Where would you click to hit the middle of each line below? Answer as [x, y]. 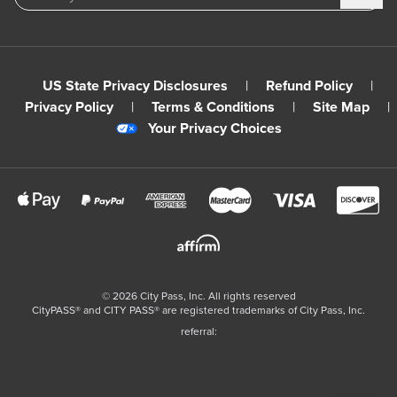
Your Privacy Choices [214, 129]
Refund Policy [309, 86]
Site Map [341, 108]
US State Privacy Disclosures [135, 86]
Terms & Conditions [213, 108]
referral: [198, 332]
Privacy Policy [69, 108]
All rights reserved [252, 296]
